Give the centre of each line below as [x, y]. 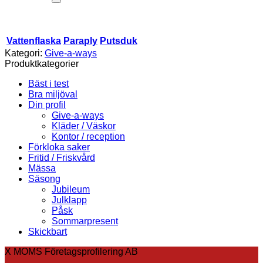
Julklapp [69, 200]
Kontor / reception [88, 136]
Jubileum [71, 189]
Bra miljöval [53, 94]
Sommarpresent [85, 221]
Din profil [47, 104]
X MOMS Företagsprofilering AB [71, 251]
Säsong [44, 178]
